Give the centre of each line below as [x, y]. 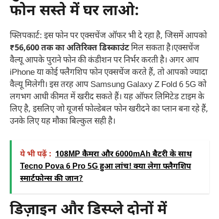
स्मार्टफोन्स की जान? [52, 179]
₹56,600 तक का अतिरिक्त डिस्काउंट [69, 48]
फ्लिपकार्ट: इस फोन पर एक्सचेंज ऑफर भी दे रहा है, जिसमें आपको [108, 36]
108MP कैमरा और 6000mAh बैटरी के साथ [123, 155]
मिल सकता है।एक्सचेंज [164, 48]
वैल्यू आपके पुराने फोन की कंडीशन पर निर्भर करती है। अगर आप [104, 60]
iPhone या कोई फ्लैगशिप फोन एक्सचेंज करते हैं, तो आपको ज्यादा [109, 73]
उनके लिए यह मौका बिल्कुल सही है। [63, 121]
